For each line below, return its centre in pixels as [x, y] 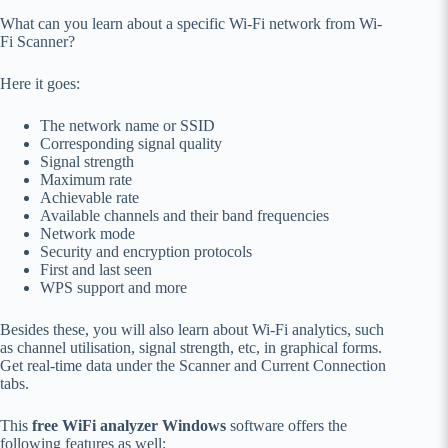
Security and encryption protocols [146, 252]
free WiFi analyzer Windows [129, 426]
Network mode [87, 234]
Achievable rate [89, 198]
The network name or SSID [127, 126]
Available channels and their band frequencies [184, 216]
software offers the [286, 426]
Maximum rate [86, 180]
